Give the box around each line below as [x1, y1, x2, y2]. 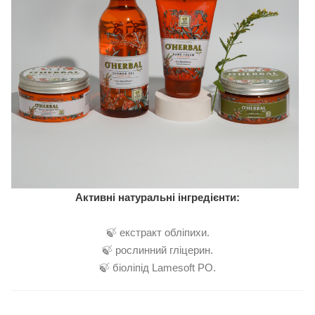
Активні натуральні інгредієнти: [75, 191, 240, 204]
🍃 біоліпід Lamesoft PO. [99, 262, 216, 274]
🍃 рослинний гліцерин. [102, 244, 213, 257]
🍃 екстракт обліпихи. [105, 226, 210, 239]
